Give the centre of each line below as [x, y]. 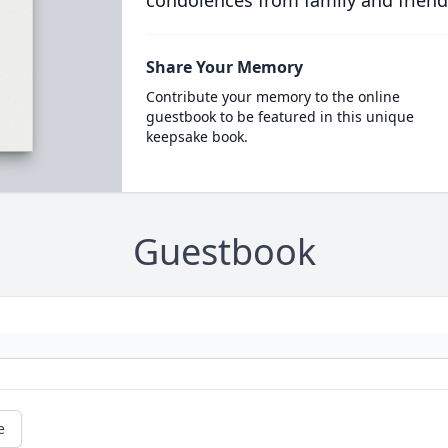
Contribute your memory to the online [272, 96]
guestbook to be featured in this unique [279, 116]
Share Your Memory [224, 67]
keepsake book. [196, 136]
